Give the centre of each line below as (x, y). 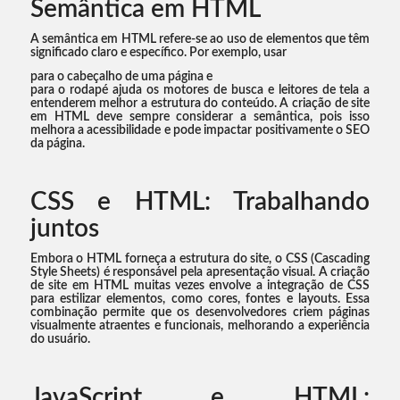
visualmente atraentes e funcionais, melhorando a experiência (200, 326)
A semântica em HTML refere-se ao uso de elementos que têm (200, 40)
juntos (64, 229)
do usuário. (60, 340)
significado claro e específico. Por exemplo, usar (158, 53)
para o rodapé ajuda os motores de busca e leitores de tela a (200, 91)
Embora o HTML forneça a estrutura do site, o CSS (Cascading (200, 259)
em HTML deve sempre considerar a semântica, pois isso (200, 117)
